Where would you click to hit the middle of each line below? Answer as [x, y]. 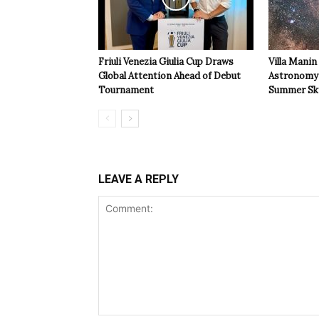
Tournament [126, 90]
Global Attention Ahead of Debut [169, 76]
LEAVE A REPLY [138, 179]
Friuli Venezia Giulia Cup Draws [166, 62]
